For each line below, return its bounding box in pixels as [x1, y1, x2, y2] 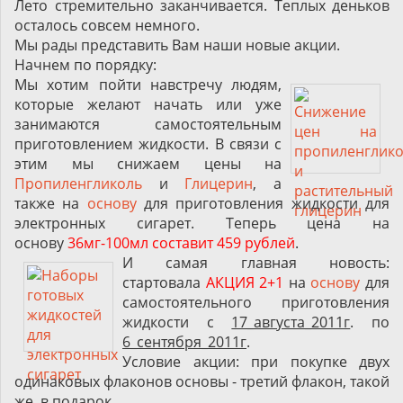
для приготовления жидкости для [136, 193, 390, 213]
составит [152, 233, 217, 253]
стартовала [122, 273, 206, 292]
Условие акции [122, 352, 236, 372]
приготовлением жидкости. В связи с [14, 134, 282, 154]
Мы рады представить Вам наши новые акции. [14, 35, 340, 55]
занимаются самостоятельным [14, 114, 282, 134]
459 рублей [217, 233, 295, 253]
